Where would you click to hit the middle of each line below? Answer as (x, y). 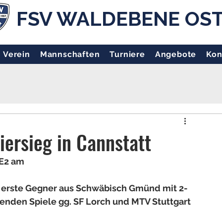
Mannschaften (70, 54)
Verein (16, 54)
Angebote (176, 54)
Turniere (127, 54)
